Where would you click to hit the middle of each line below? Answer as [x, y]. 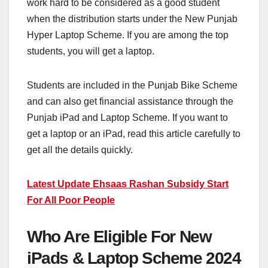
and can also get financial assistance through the [130, 102]
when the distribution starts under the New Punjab [132, 19]
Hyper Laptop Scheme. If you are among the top [128, 35]
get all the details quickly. [80, 150]
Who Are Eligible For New [119, 237]
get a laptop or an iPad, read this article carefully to [134, 134]
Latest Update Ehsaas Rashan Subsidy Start [128, 184]
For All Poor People [71, 200]
